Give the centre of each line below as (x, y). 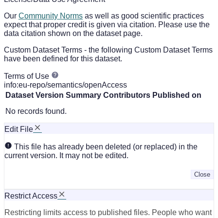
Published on (177, 95)
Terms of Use (27, 76)
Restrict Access (31, 196)
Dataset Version (35, 95)
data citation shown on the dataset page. (73, 33)
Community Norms (51, 16)
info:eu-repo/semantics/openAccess (65, 85)
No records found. (36, 111)
